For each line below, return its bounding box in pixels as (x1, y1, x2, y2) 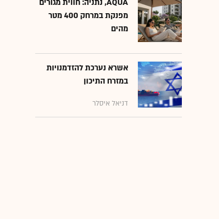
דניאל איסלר (92, 98, 128, 108)
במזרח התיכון (84, 75, 128, 87)
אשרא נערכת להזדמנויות (46, 62, 128, 73)
